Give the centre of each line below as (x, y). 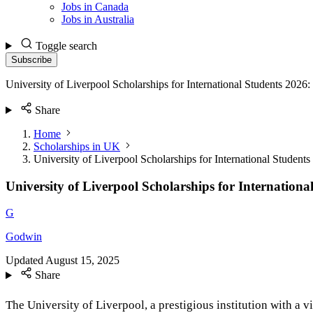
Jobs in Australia (98, 19)
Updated (24, 261)
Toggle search (66, 46)
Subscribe (31, 60)
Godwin (24, 237)
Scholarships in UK (77, 146)
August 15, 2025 (82, 261)
